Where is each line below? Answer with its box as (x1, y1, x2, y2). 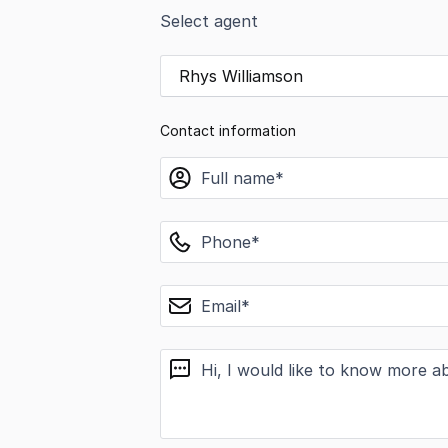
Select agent (160, 11, 258, 31)
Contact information (160, 122, 296, 139)
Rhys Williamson (179, 66, 303, 86)
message (159, 350, 231, 370)
